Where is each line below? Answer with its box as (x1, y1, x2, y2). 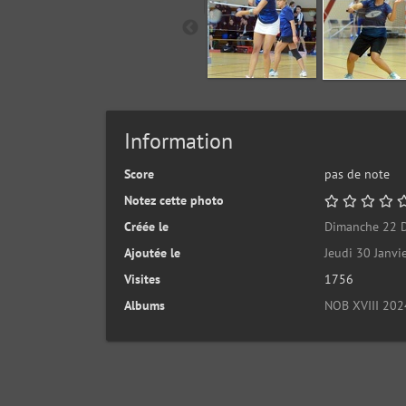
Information (124, 127, 233, 155)
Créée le (124, 218, 169, 235)
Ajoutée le (124, 245, 180, 261)
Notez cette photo (124, 192, 224, 208)
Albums (124, 297, 165, 314)
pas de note (324, 166, 390, 182)
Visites (124, 271, 160, 287)
